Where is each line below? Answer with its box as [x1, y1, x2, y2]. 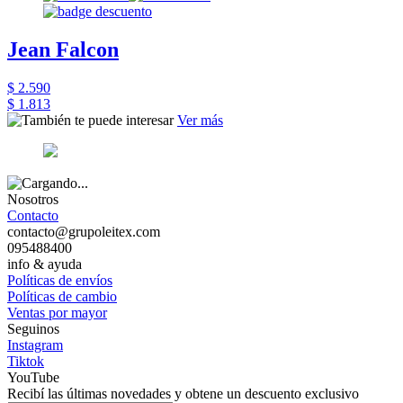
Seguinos [7, 321, 59, 336]
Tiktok [7, 354, 44, 369]
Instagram [7, 337, 63, 353]
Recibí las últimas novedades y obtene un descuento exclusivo [7, 386, 359, 401]
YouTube [7, 370, 59, 385]
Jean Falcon [7, 38, 119, 62]
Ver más [177, 112, 223, 128]
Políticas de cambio [7, 289, 117, 304]
